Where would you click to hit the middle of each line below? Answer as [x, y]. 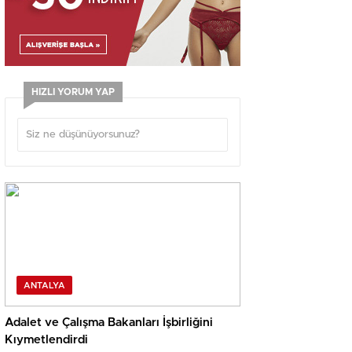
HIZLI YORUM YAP [73, 92]
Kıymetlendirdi [46, 340]
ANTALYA [44, 286]
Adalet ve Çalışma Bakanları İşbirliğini [109, 323]
